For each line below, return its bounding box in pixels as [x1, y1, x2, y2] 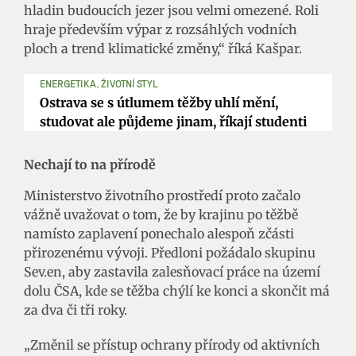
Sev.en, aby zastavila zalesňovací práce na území [24, 263, 320, 280]
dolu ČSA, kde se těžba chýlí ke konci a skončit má [24, 282, 330, 299]
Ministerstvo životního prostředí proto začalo [24, 187, 300, 203]
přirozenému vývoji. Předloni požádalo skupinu [24, 244, 315, 261]
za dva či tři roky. [24, 301, 127, 318]
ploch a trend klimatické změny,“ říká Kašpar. [24, 40, 302, 56]
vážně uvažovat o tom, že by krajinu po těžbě [24, 206, 298, 222]
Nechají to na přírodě [24, 156, 156, 172]
